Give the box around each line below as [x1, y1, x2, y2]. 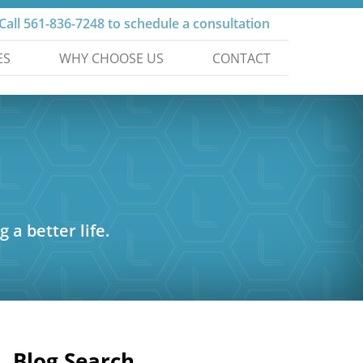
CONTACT [212, 49, 271, 67]
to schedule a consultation [105, 15, 270, 32]
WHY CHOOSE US [59, 49, 164, 67]
